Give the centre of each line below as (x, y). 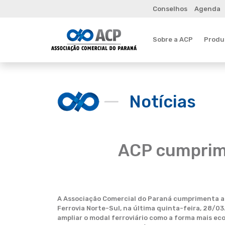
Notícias (162, 101)
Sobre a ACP (173, 39)
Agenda (207, 9)
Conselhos (170, 9)
